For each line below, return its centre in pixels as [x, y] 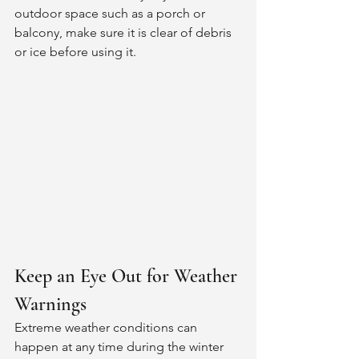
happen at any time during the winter [121, 347]
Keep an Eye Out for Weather [128, 276]
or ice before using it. [77, 51]
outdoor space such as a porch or [111, 13]
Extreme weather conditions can [107, 328]
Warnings [50, 305]
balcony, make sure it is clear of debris [125, 32]
